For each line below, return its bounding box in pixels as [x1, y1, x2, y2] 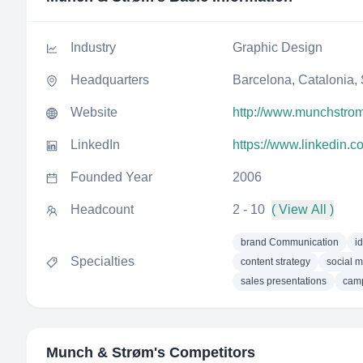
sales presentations [241, 275, 327, 287]
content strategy [241, 256, 310, 267]
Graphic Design [233, 41, 322, 54]
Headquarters [70, 73, 149, 87]
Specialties [70, 254, 135, 268]
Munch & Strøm [46, 344, 154, 361]
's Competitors [154, 344, 255, 361]
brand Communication [241, 237, 339, 248]
